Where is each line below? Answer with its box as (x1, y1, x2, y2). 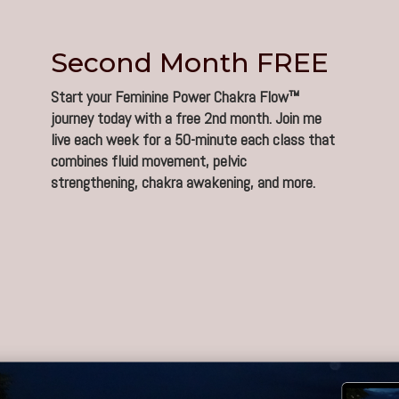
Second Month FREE (51, 46, 329, 80)
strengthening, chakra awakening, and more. (51, 172, 315, 193)
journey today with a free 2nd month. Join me (51, 108, 322, 129)
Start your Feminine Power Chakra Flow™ (51, 86, 300, 108)
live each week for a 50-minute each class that (51, 129, 335, 151)
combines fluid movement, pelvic (51, 151, 247, 172)
